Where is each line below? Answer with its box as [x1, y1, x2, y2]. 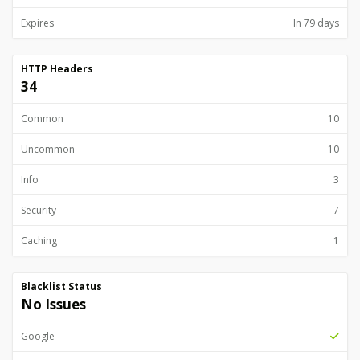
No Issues [21, 295, 86, 313]
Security [21, 203, 56, 217]
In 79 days [293, 16, 339, 30]
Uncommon [21, 142, 75, 156]
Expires [21, 16, 54, 30]
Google [21, 329, 55, 343]
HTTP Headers [21, 62, 93, 76]
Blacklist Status [21, 280, 102, 293]
